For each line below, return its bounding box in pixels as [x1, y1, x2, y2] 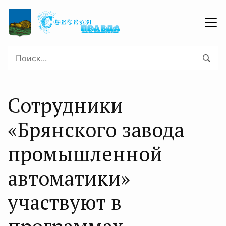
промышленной [8, 140, 162, 167]
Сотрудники [8, 91, 123, 119]
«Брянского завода [8, 116, 184, 143]
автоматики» [8, 164, 130, 191]
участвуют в [8, 188, 122, 215]
